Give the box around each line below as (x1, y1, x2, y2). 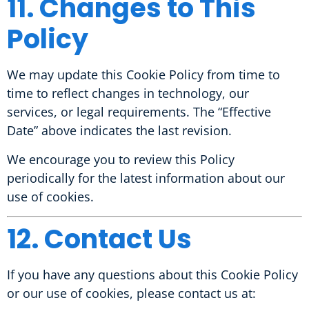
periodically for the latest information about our (7, 169, 285, 186)
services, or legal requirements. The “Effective (7, 103, 271, 121)
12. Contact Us (7, 220, 192, 257)
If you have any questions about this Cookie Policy (7, 266, 298, 283)
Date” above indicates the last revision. (7, 122, 232, 139)
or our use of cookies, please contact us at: (7, 284, 256, 301)
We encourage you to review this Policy (7, 150, 235, 168)
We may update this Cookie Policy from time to (7, 66, 280, 83)
